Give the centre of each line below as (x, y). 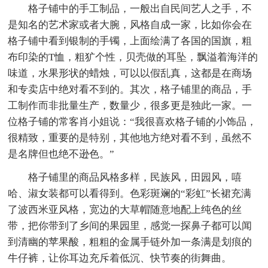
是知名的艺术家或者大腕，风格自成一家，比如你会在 (130, 25)
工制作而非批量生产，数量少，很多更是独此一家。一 (130, 105)
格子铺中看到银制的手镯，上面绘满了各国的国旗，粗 (130, 41)
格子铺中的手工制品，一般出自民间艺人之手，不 (140, 8)
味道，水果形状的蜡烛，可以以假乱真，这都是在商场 (130, 73)
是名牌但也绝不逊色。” (61, 154)
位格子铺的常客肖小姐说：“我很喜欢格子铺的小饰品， (133, 121)
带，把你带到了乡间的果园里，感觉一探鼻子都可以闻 (130, 226)
